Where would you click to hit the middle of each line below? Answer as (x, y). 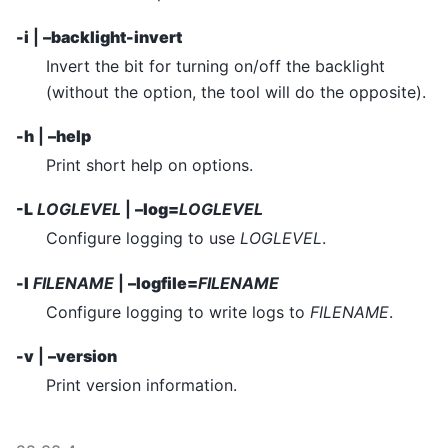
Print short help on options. (149, 164)
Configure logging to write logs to (178, 311)
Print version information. (141, 385)
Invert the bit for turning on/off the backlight (215, 65)
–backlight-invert (112, 36)
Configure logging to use (143, 238)
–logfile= (163, 282)
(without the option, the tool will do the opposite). (236, 91)
